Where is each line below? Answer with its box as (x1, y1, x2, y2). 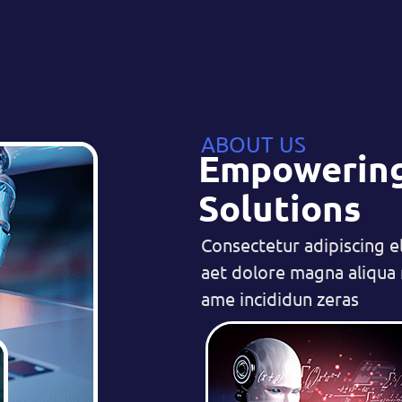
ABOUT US (201, 130, 306, 157)
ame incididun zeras (201, 286, 359, 310)
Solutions (198, 183, 361, 231)
